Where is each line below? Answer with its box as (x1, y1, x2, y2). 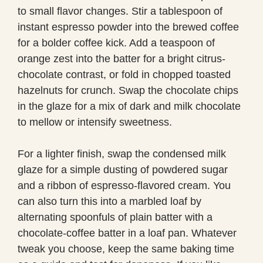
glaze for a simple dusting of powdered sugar (18, 163, 228, 176)
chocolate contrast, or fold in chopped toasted (18, 68, 231, 80)
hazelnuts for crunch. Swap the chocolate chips (18, 84, 238, 96)
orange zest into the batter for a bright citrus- (18, 52, 225, 65)
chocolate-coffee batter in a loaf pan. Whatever (18, 227, 237, 239)
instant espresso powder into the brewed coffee (18, 21, 239, 33)
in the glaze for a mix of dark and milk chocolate (18, 100, 241, 112)
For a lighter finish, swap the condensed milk (18, 147, 226, 160)
